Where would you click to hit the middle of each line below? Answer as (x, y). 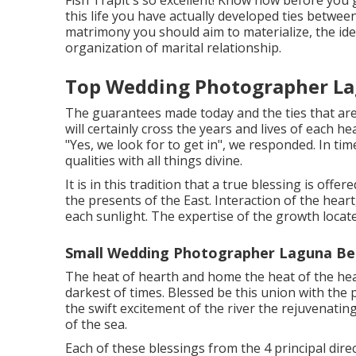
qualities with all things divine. (154, 161)
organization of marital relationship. (173, 48)
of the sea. (96, 324)
